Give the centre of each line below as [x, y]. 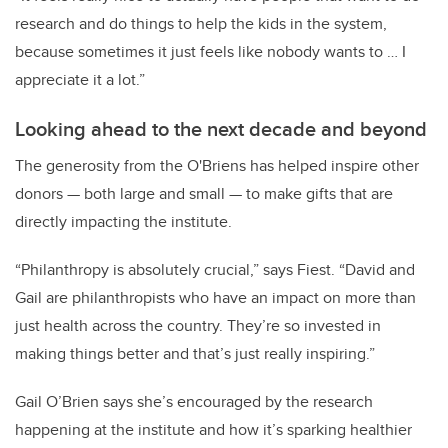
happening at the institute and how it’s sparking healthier [213, 429]
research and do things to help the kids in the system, [201, 23]
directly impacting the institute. [125, 221]
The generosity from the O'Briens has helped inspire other [217, 165]
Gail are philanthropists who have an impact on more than [215, 297]
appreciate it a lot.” [80, 79]
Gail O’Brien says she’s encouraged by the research [194, 401]
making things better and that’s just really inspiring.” [196, 353]
